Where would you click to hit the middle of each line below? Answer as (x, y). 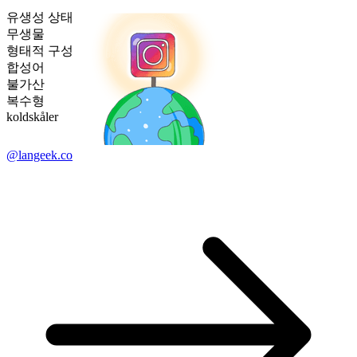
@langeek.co (39, 155)
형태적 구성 (40, 51)
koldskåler (32, 117)
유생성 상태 (40, 18)
